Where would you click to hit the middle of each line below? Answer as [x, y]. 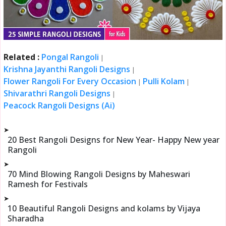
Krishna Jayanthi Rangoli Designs [67, 69]
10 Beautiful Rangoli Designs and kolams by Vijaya [104, 208]
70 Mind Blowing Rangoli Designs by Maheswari [99, 174]
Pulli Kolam [164, 81]
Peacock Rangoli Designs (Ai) [60, 105]
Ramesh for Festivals [48, 184]
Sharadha [26, 218]
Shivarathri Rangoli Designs [57, 93]
